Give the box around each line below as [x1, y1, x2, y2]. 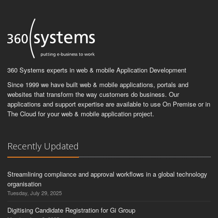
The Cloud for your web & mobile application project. [7, 109, 154, 118]
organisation [7, 179, 41, 188]
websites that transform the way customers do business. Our [7, 90, 179, 99]
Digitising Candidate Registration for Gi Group [7, 205, 135, 215]
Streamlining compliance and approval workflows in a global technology [7, 169, 207, 179]
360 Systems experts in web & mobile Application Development [7, 65, 186, 74]
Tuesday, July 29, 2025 [7, 189, 62, 197]
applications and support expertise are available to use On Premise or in [7, 99, 210, 109]
